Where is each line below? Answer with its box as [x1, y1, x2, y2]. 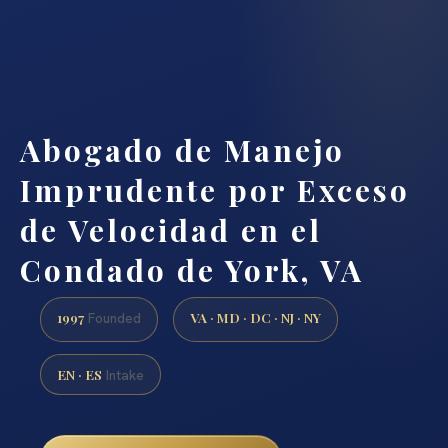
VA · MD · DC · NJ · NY [190, 308, 321, 327]
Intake [102, 365, 144, 384]
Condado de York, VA [20, 249, 364, 290]
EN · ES [57, 364, 102, 383]
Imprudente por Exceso [20, 169, 410, 210]
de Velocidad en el [20, 209, 322, 250]
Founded [84, 309, 141, 328]
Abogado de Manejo [20, 129, 345, 170]
